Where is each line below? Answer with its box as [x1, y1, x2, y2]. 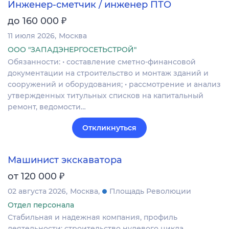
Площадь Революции [109, 186, 191, 196]
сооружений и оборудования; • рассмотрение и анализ [8, 79, 221, 89]
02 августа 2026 [8, 186, 66, 196]
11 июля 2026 [8, 31, 55, 40]
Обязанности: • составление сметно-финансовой [8, 57, 196, 66]
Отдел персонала [8, 200, 74, 210]
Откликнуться [82, 123, 136, 132]
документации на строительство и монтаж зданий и [8, 68, 209, 78]
